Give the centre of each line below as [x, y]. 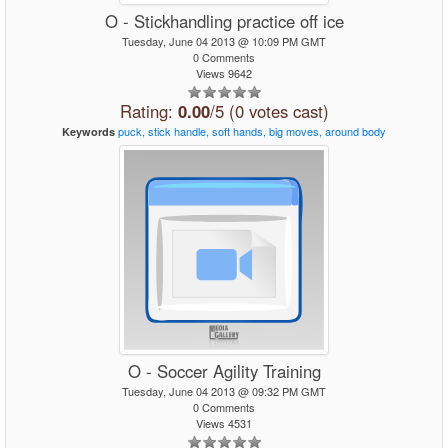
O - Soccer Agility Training [224, 371]
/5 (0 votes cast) [269, 111]
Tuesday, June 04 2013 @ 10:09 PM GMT [224, 41]
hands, [249, 131]
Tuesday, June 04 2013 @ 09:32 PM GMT [224, 391]
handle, [191, 131]
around [342, 131]
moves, [304, 131]
